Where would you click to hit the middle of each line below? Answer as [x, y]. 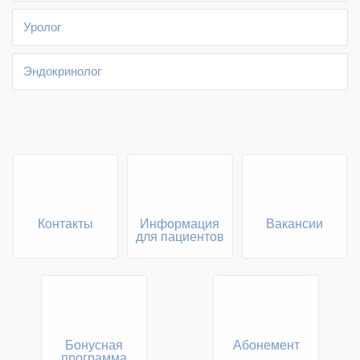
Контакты [65, 224]
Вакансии [295, 224]
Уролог [42, 27]
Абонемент [266, 345]
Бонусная [94, 345]
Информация [180, 224]
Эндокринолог [62, 71]
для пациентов [180, 237]
